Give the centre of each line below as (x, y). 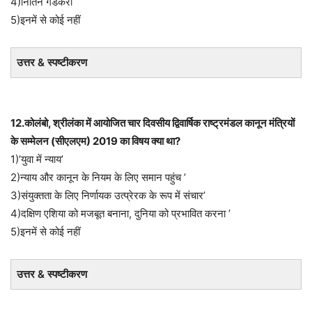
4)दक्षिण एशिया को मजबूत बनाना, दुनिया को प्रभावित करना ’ (120, 213)
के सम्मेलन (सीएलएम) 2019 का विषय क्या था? (95, 141)
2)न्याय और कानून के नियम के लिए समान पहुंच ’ (98, 177)
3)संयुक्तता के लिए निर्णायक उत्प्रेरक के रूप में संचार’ (108, 195)
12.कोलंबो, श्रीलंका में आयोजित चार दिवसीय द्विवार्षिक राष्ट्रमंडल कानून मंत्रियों (153, 123)
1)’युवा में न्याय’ (37, 159)
